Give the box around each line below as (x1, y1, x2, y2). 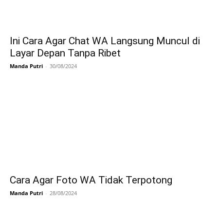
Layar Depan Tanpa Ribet (10, 47, 121, 59)
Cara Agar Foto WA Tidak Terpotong (10, 174, 172, 186)
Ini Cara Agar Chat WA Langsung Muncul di (10, 35, 200, 47)
